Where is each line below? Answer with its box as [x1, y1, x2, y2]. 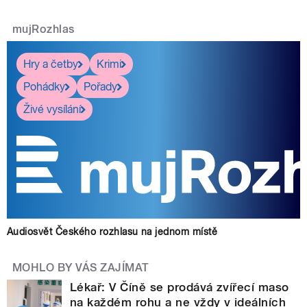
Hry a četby [23, 57, 78, 71]
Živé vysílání [23, 102, 81, 116]
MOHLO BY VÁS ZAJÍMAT [12, 261, 149, 275]
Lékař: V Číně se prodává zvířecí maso [70, 280, 289, 295]
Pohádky [23, 79, 65, 93]
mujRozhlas [12, 23, 75, 36]
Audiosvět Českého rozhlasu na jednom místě [7, 226, 218, 238]
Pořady [84, 79, 117, 93]
